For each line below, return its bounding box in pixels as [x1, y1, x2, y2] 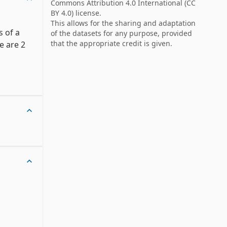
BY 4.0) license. [50, 8, 101, 18]
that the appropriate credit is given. [50, 39, 172, 48]
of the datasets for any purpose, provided [50, 28, 192, 38]
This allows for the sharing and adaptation [50, 18, 196, 28]
